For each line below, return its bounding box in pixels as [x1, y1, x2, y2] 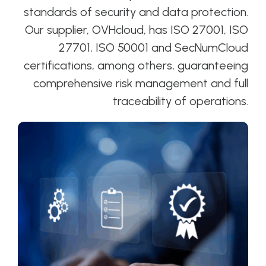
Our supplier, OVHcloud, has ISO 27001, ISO [25, 23, 249, 37]
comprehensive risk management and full [33, 76, 249, 91]
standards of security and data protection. [24, 5, 249, 20]
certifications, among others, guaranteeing [24, 58, 249, 73]
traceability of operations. [113, 94, 249, 109]
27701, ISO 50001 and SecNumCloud [59, 40, 249, 55]
